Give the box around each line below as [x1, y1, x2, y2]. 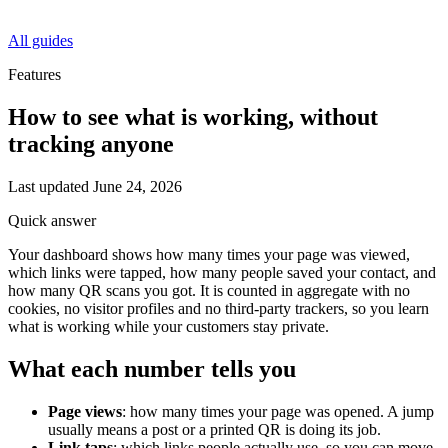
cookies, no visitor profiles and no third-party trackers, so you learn [8, 299, 429, 317]
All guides [8, 32, 73, 49]
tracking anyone [8, 130, 174, 157]
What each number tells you [8, 355, 296, 382]
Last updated [8, 177, 93, 195]
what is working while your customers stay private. [8, 317, 329, 335]
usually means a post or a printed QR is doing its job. [48, 420, 381, 438]
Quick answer [8, 211, 96, 229]
